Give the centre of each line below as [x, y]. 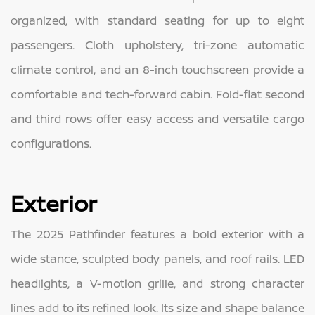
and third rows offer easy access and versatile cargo [157, 119]
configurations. [51, 144]
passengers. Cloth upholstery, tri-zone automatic [157, 45]
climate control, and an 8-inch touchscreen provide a [157, 70]
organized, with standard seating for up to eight [157, 21]
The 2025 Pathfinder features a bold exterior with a [157, 234]
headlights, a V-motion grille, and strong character [157, 284]
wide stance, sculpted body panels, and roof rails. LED [157, 259]
